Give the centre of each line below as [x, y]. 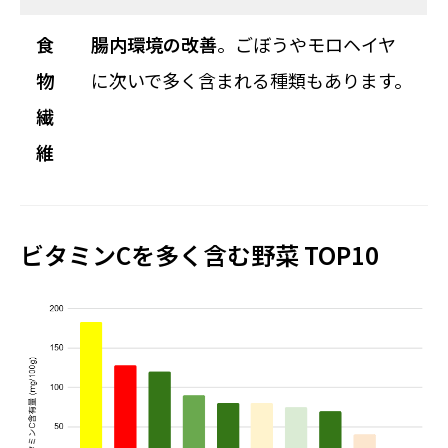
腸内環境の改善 [154, 44]
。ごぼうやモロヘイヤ [306, 44]
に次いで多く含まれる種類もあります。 [251, 80]
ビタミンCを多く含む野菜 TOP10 [199, 254]
